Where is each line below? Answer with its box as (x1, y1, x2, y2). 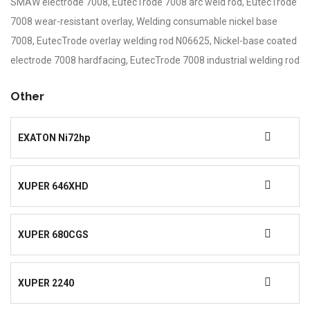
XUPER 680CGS (18, 229, 89, 240)
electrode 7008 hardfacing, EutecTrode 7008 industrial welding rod (10, 55, 300, 66)
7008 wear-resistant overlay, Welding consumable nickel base (10, 16, 277, 27)
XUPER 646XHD (18, 181, 89, 192)
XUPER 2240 (18, 277, 74, 289)
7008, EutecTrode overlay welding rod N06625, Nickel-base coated (10, 35, 297, 46)
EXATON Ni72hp (18, 132, 90, 143)
